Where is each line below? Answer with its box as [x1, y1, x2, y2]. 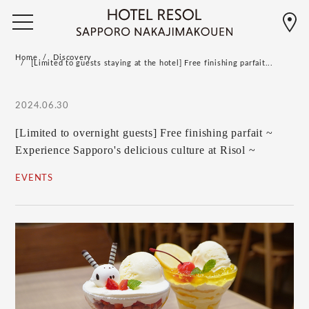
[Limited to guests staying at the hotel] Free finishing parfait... [31, 59, 273, 67]
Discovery [53, 54, 92, 61]
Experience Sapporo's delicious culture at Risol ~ [15, 144, 256, 156]
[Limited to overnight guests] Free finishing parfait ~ [15, 127, 273, 139]
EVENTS [15, 174, 53, 183]
